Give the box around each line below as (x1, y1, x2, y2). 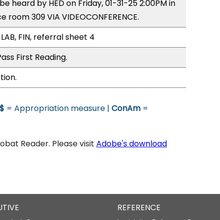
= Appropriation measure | (4, 103, 111, 114)
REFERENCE (117, 202, 161, 213)
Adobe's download (96, 138, 167, 149)
